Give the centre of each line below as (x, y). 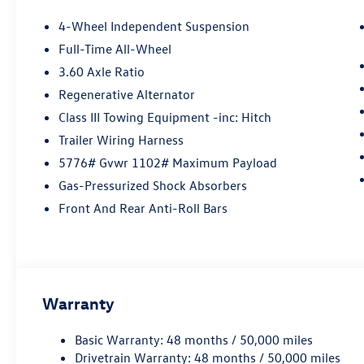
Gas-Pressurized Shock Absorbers (153, 186)
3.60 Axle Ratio (102, 72)
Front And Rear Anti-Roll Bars (143, 208)
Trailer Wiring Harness (121, 140)
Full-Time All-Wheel (116, 49)
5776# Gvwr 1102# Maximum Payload (168, 163)
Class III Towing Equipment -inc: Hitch (165, 117)
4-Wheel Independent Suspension (154, 26)
